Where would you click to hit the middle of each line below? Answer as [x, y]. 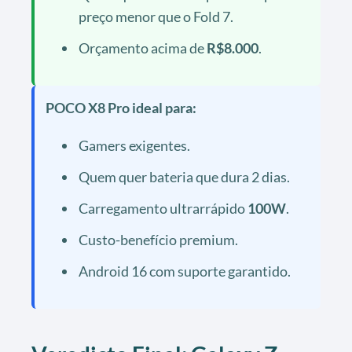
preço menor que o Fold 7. [156, 16]
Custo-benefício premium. [158, 239]
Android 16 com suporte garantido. [185, 271]
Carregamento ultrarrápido [163, 208]
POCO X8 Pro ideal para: [121, 107]
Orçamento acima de [143, 48]
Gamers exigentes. [134, 145]
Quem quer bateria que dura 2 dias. [184, 176]
